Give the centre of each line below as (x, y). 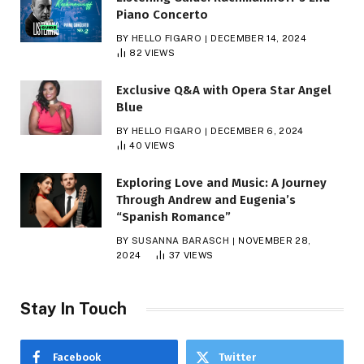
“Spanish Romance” (173, 217)
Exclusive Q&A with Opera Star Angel (224, 91)
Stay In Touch (74, 309)
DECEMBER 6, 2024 (257, 131)
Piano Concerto (162, 15)
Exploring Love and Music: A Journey (221, 183)
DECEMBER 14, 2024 (258, 39)
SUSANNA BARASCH (180, 241)
